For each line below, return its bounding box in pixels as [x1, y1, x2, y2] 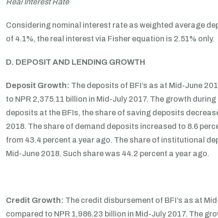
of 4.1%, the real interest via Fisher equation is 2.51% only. [6, 35, 214, 43]
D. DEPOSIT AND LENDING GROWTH [6, 58, 145, 66]
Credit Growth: [6, 196, 65, 204]
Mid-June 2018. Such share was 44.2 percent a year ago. [6, 149, 209, 158]
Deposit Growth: [6, 81, 71, 90]
